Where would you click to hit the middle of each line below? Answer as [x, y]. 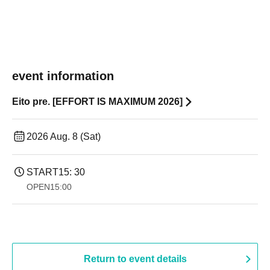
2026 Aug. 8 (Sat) [64, 137]
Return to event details [135, 259]
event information [63, 76]
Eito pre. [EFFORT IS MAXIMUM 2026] [97, 102]
